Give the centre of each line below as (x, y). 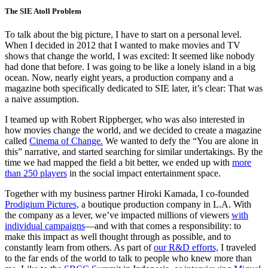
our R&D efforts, (186, 248)
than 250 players (36, 173)
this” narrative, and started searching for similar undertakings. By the (134, 152)
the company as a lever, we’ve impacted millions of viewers (118, 215)
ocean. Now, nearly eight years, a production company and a (119, 78)
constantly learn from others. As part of (79, 248)
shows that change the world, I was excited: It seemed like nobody (130, 56)
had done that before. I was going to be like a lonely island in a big (130, 67)
